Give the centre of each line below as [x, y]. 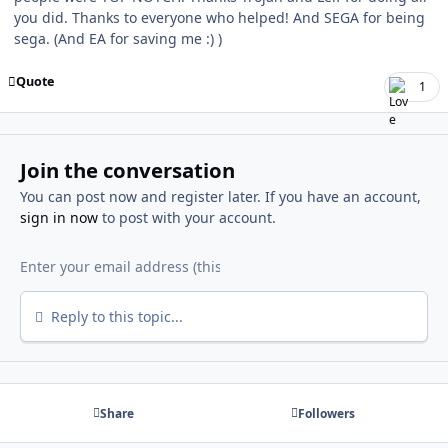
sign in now [58, 217]
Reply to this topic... [114, 316]
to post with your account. [186, 217]
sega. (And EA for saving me [110, 38]
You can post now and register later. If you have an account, [220, 196]
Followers [327, 413]
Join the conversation [127, 169]
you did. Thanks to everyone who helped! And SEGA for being [219, 17]
